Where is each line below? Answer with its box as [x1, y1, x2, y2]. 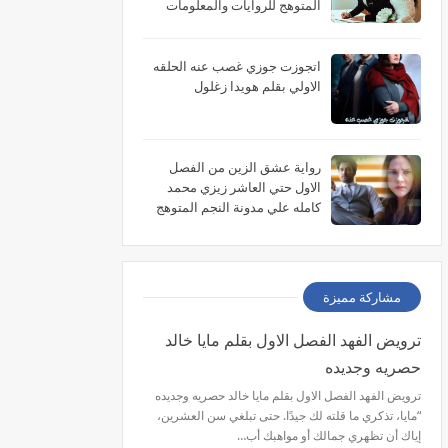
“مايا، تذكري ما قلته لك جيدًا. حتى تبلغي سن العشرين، [157, 407, 421, 424]
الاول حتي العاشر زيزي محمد [167, 178, 321, 196]
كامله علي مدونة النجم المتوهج [156, 198, 321, 216]
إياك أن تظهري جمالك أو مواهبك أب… [237, 427, 421, 444]
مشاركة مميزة [323, 288, 401, 306]
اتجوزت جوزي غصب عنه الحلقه [153, 57, 321, 75]
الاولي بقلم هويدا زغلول [194, 77, 321, 95]
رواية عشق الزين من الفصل [169, 158, 321, 176]
